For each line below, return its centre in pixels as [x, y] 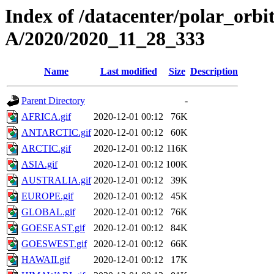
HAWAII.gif [46, 260]
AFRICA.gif [46, 117]
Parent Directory [53, 101]
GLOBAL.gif [48, 212]
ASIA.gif [39, 165]
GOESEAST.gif [53, 228]
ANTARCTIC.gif [56, 133]
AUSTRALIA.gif [56, 180]
